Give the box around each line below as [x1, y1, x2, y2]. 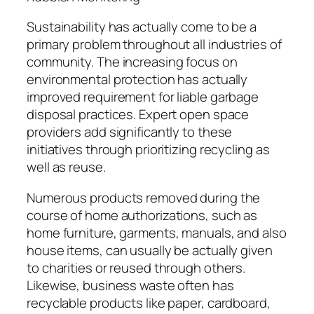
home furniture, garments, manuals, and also [27, 223, 287, 242]
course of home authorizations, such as [27, 205, 258, 224]
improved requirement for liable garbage [27, 88, 259, 107]
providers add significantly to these [27, 123, 233, 142]
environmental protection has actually [27, 70, 248, 89]
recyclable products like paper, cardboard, [27, 293, 271, 312]
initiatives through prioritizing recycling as [27, 140, 270, 159]
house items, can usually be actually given [27, 240, 273, 259]
